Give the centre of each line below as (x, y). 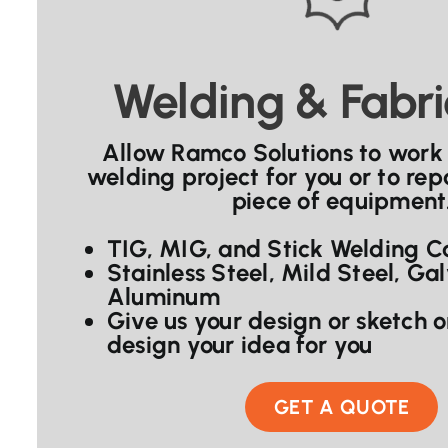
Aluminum (163, 297)
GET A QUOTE (342, 407)
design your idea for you (239, 345)
